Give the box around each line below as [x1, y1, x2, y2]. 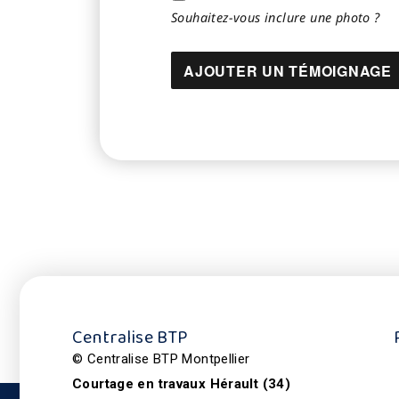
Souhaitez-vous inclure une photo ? [171, 9, 380, 26]
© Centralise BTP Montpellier [72, 351, 250, 367]
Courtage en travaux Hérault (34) [72, 376, 290, 392]
